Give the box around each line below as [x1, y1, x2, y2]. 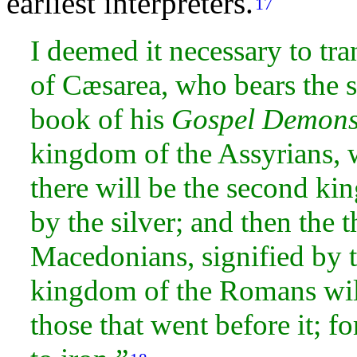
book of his [30, 102, 171, 135]
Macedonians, [30, 239, 202, 273]
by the [30, 205, 111, 238]
